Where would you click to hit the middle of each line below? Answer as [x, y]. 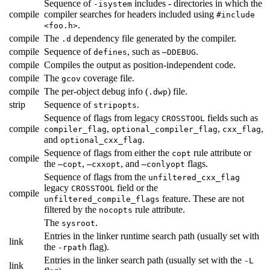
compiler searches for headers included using [130, 14]
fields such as [231, 118]
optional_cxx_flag [101, 140]
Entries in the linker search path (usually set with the [144, 260]
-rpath [72, 247]
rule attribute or [221, 152]
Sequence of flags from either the [108, 152]
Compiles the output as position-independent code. [140, 64]
